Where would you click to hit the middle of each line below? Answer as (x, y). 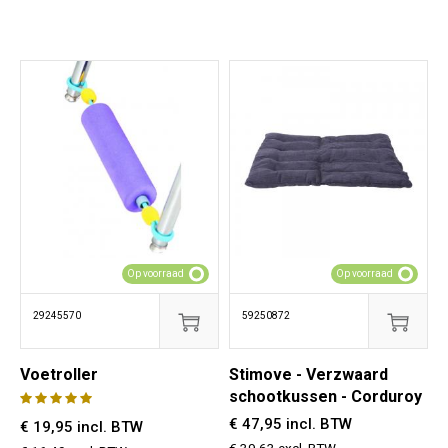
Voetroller (59, 374)
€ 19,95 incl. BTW (81, 427)
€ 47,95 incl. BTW (290, 424)
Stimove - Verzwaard (308, 374)
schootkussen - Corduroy (325, 396)
